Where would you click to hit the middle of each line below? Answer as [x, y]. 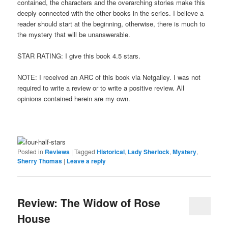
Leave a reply [87, 161]
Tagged [85, 151]
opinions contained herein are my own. [74, 99]
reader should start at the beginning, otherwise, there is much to [111, 24]
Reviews [58, 151]
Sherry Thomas [40, 161]
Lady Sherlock [149, 151]
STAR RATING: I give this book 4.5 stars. [79, 56]
